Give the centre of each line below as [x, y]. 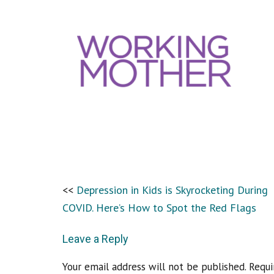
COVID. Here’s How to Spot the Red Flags [159, 207]
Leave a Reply [95, 239]
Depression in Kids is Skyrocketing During [172, 190]
